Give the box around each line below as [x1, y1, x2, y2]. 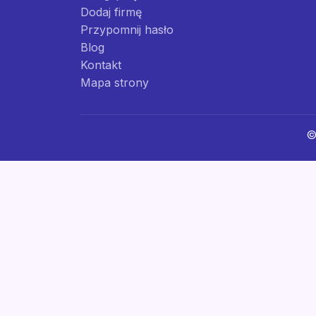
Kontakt [80, 58, 121, 72]
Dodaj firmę [80, 5, 142, 19]
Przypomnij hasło [80, 23, 174, 37]
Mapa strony [80, 75, 149, 90]
